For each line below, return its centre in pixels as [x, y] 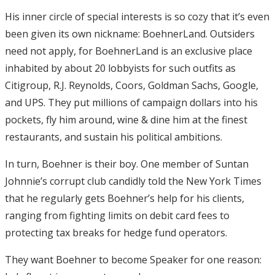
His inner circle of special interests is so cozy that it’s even [137, 17]
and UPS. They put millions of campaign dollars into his [131, 103]
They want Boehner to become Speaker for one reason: [133, 260]
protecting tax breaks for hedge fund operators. [116, 233]
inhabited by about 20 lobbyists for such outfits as [120, 68]
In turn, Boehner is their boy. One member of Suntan [127, 164]
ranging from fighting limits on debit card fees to [117, 216]
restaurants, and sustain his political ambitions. [114, 137]
